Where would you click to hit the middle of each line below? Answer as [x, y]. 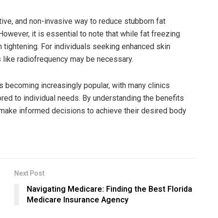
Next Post [29, 174]
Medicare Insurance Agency [78, 200]
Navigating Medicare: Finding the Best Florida [109, 190]
